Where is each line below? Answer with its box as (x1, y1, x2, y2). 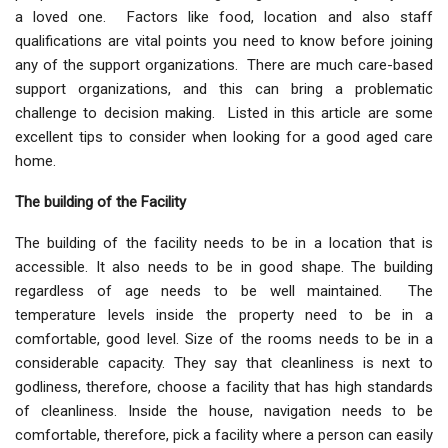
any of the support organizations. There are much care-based (15, 56, 433, 75)
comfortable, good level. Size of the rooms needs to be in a (15, 330, 433, 349)
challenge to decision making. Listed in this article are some (15, 104, 433, 123)
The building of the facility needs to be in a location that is (15, 234, 433, 253)
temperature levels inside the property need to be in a (15, 306, 433, 325)
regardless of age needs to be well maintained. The (15, 282, 433, 301)
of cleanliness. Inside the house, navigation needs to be (15, 402, 433, 421)
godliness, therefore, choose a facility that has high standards (15, 378, 433, 397)
